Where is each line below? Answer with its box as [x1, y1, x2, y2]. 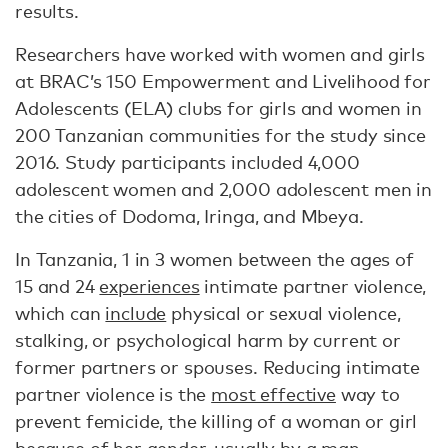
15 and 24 [15, 275, 100, 297]
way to [335, 383, 400, 405]
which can [15, 302, 106, 324]
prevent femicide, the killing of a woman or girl [15, 410, 418, 432]
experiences [99, 275, 200, 297]
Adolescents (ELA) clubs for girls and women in [15, 97, 422, 119]
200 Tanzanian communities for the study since [15, 124, 426, 146]
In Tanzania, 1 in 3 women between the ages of [15, 248, 414, 270]
